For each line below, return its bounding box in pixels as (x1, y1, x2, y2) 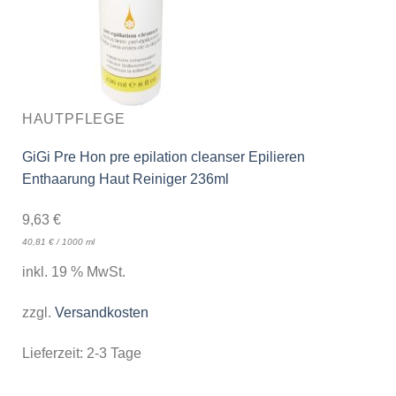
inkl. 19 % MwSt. (21, 263, 126, 279)
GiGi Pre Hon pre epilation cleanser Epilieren (21, 149, 305, 165)
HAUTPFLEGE (21, 111, 126, 127)
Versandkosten (54, 304, 148, 320)
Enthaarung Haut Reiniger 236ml (21, 171, 229, 187)
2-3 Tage (86, 345, 141, 361)
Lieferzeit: (21, 345, 87, 361)
